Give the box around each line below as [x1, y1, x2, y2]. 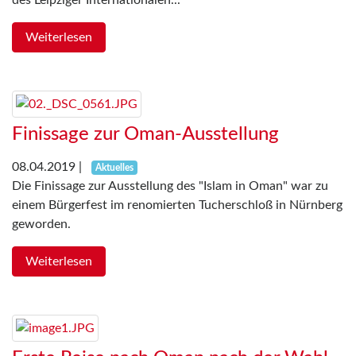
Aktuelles [95, 163, 133, 173]
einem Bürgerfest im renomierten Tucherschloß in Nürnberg [12, 199, 342, 212]
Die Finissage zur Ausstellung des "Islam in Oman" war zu [12, 180, 328, 193]
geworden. [12, 218, 71, 231]
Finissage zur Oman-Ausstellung [12, 125, 279, 145]
